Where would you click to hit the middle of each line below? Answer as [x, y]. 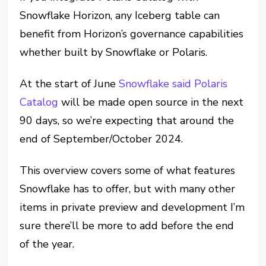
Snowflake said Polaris [173, 84]
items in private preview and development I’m [132, 207]
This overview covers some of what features [128, 170]
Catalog [39, 102]
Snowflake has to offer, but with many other [128, 189]
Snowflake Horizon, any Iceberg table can [120, 15]
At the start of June [69, 84]
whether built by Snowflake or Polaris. [114, 52]
